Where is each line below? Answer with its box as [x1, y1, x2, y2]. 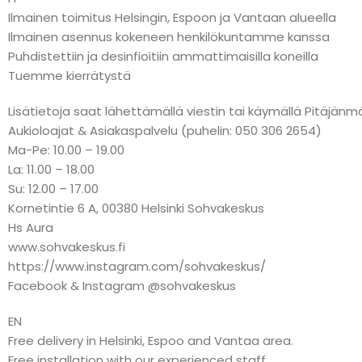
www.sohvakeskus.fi [8, 238, 125, 255]
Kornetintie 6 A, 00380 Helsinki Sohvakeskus [8, 199, 264, 217]
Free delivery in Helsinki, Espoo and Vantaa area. [8, 331, 293, 349]
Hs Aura [8, 218, 53, 236]
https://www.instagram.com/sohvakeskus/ [8, 257, 266, 275]
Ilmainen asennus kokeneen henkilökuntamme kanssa [8, 27, 330, 45]
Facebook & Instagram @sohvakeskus [8, 276, 236, 294]
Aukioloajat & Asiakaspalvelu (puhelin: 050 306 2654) [8, 121, 322, 139]
